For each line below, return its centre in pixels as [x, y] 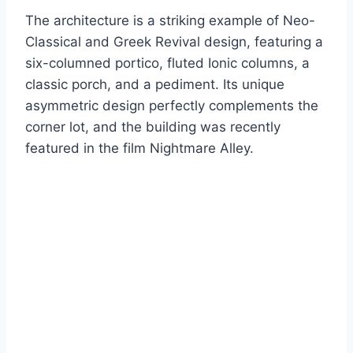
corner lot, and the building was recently [153, 127]
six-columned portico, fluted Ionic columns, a [167, 63]
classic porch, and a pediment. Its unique [155, 85]
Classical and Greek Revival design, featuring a [174, 42]
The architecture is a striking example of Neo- [170, 21]
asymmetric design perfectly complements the [172, 106]
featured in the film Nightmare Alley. [139, 149]
